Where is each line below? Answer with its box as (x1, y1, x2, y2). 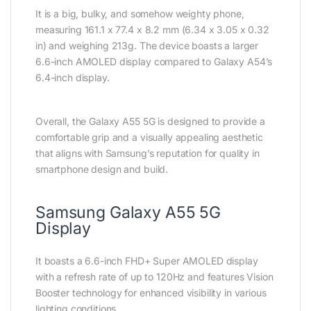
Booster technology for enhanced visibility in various (35, 286, 267, 299)
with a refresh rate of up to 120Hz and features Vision (35, 270, 274, 283)
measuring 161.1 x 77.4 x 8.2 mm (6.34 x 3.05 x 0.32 (35, 23, 269, 35)
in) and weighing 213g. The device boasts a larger (35, 39, 259, 51)
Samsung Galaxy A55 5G (35, 202, 221, 222)
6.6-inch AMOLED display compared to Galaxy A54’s (35, 55, 273, 67)
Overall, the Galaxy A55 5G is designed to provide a (35, 115, 265, 127)
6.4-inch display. (35, 71, 110, 83)
